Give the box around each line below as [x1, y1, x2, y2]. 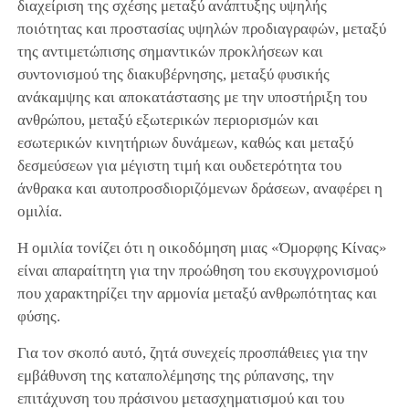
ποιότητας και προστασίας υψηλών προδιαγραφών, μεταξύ [16, 19, 386, 37]
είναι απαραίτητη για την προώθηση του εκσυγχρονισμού [16, 261, 378, 279]
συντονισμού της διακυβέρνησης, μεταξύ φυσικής [16, 65, 330, 83]
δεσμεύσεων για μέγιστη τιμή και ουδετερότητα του [16, 156, 341, 174]
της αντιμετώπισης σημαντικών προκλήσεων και [16, 42, 323, 60]
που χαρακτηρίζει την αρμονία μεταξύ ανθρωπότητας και [16, 284, 377, 302]
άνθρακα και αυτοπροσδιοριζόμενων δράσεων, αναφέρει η [16, 179, 383, 197]
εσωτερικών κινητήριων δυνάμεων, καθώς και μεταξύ [16, 133, 353, 152]
